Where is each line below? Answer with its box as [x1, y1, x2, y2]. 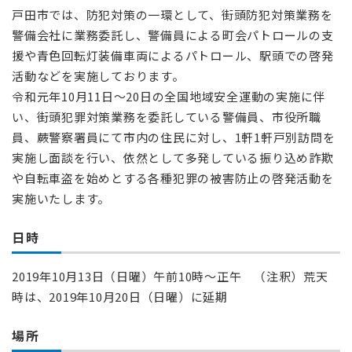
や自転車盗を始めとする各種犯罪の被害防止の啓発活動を [12, 170, 334, 186]
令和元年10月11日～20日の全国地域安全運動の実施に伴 [12, 88, 325, 104]
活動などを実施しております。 [12, 68, 185, 84]
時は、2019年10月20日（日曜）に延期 [12, 288, 228, 305]
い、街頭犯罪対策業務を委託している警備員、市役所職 [12, 108, 321, 125]
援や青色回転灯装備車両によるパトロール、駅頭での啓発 [12, 47, 334, 64]
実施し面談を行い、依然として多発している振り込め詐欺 [12, 149, 334, 166]
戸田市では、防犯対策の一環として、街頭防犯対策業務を [12, 6, 333, 23]
